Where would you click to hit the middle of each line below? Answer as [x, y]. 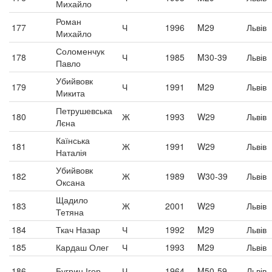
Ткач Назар [78, 229]
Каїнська [73, 140]
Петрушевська [84, 110]
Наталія [71, 152]
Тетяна [70, 212]
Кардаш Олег [82, 247]
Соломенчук [80, 51]
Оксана [70, 182]
